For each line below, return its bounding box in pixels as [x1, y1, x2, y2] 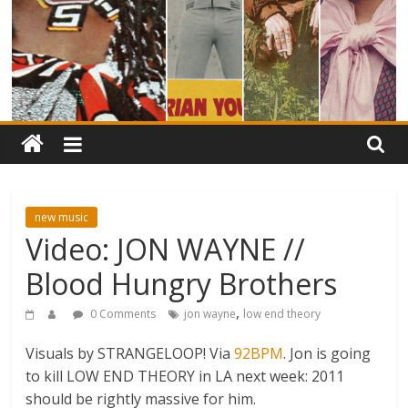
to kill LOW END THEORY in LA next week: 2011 [25, 365, 345, 386]
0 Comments [87, 305, 157, 321]
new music [35, 209, 89, 225]
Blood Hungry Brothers [25, 263, 338, 303]
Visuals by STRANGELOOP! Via [25, 342, 235, 363]
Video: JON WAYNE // [25, 229, 306, 269]
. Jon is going [283, 342, 372, 363]
